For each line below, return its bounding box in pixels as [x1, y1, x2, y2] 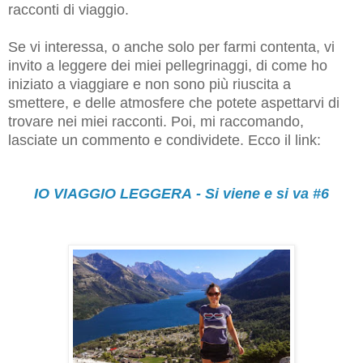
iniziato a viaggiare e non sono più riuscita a [8, 75, 291, 92]
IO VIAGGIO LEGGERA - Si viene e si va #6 [34, 185, 329, 202]
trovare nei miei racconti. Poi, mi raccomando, [8, 113, 304, 130]
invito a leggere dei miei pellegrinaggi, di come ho [8, 57, 327, 74]
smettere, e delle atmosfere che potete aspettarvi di [8, 94, 340, 111]
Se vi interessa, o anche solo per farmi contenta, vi [8, 38, 335, 55]
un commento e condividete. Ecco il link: [62, 131, 321, 148]
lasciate [8, 131, 62, 148]
